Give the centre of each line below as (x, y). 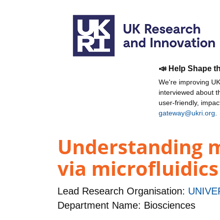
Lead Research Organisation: (123, 191)
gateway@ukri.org (187, 113)
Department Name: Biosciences (126, 206)
